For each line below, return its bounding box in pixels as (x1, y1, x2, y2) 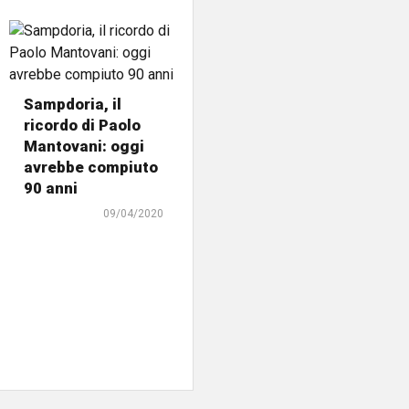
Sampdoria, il (24, 95, 122, 114)
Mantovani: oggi (24, 137, 145, 156)
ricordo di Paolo (24, 116, 142, 135)
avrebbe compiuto (24, 158, 159, 177)
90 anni (24, 179, 79, 198)
